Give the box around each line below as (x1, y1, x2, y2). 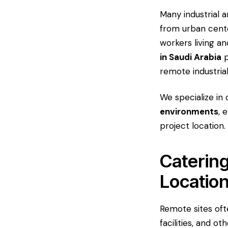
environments (159, 106, 218, 118)
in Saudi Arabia (159, 51, 221, 63)
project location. (159, 120, 225, 132)
